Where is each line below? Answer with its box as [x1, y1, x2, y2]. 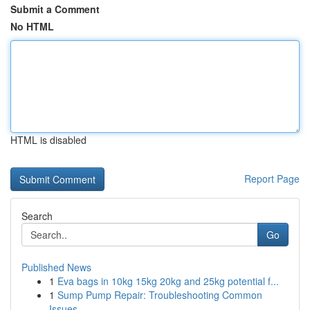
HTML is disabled [10, 133, 86, 147]
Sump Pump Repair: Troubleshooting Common [57, 288, 262, 302]
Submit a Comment [10, 2, 100, 16]
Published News [21, 260, 91, 274]
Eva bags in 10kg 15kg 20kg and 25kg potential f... [57, 274, 279, 288]
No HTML [10, 19, 54, 33]
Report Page [244, 172, 300, 185]
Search [21, 209, 53, 223]
